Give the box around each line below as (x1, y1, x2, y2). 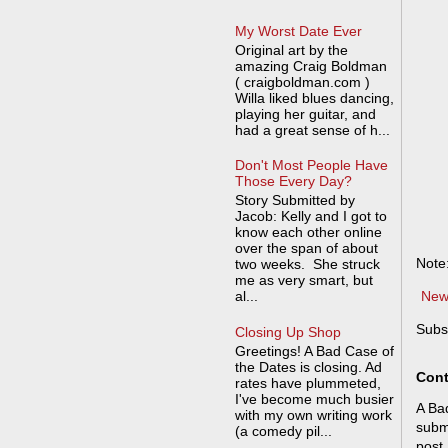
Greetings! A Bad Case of (234, 342, 394, 359)
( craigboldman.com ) (234, 73, 370, 90)
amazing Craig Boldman (234, 57, 387, 74)
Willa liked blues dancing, (234, 89, 394, 106)
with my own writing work (234, 406, 392, 423)
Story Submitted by (234, 192, 355, 209)
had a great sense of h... (234, 121, 390, 138)
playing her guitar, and (234, 105, 376, 122)
